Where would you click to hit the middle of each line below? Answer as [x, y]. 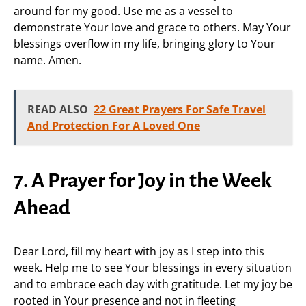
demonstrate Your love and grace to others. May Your [152, 27]
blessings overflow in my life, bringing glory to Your [144, 44]
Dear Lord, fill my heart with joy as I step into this [139, 251]
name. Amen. [47, 60]
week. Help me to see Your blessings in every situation [153, 268]
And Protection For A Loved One [114, 126]
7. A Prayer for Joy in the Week [143, 180]
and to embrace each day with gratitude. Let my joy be [153, 284]
